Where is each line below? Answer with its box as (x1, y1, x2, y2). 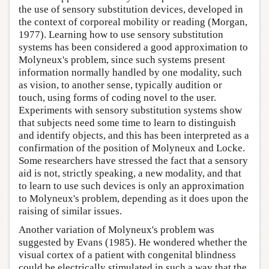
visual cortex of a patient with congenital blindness (19, 249, 236, 261)
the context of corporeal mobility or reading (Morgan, (19, 16, 247, 28)
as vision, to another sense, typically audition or (19, 79, 222, 91)
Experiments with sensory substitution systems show (19, 104, 242, 116)
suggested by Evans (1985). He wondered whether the (19, 236, 247, 248)
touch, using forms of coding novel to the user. (19, 91, 216, 103)
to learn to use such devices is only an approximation (19, 180, 244, 192)
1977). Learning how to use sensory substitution (19, 28, 223, 40)
